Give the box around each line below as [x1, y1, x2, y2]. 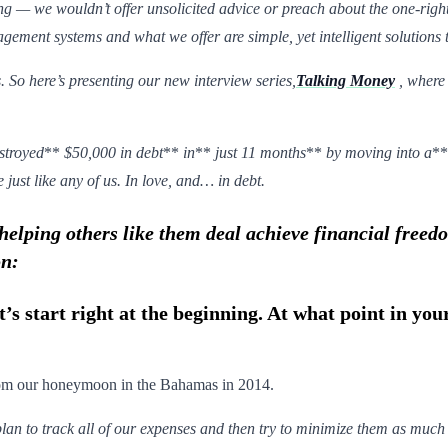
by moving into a [326, 143, 432, 161]
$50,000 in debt [64, 143, 163, 161]
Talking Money [296, 71, 395, 89]
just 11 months [215, 143, 306, 161]
